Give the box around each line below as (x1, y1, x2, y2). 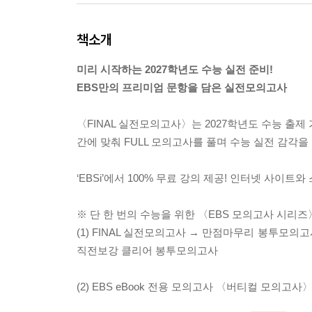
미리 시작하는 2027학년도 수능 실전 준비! (77, 63, 273, 75)
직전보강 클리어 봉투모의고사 (77, 244, 218, 256)
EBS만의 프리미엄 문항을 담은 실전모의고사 (77, 81, 287, 93)
